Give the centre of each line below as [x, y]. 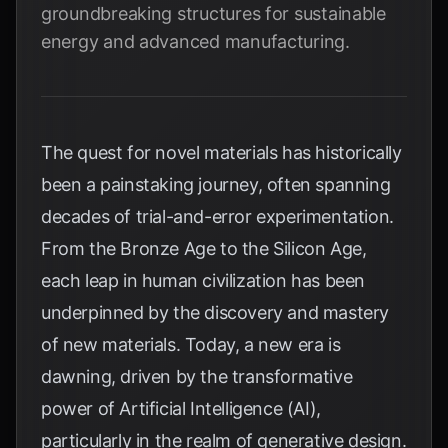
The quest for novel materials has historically [221, 152]
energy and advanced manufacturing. [195, 41]
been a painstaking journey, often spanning [216, 184]
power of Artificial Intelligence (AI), [181, 408]
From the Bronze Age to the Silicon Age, [204, 248]
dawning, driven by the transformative [197, 376]
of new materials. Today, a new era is [191, 344]
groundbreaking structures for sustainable [213, 13]
